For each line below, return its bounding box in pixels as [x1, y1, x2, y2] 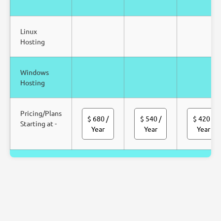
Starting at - [20, 119, 57, 128]
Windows [20, 68, 49, 76]
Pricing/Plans [20, 109, 62, 117]
